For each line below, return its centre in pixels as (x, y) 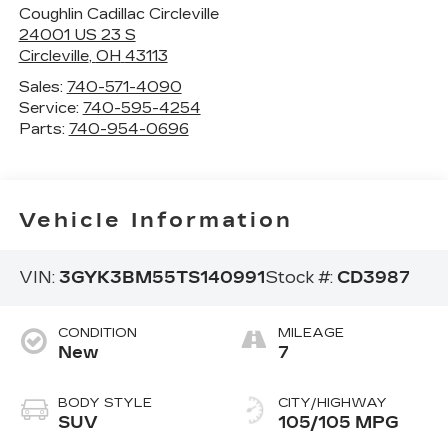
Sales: (42, 86)
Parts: (43, 128)
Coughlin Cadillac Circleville (118, 13)
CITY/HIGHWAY (332, 403)
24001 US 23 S (77, 34)
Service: (50, 107)
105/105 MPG (338, 423)
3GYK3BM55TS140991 (161, 277)
